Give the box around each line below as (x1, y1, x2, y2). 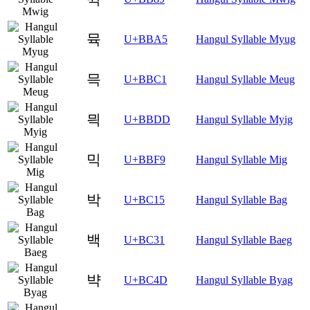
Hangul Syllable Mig (196, 153, 287, 165)
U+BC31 (124, 233, 165, 246)
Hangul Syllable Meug (196, 73, 295, 85)
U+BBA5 (124, 33, 167, 45)
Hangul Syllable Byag (196, 273, 293, 286)
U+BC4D (124, 273, 167, 286)
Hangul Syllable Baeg (196, 233, 292, 246)
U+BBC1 (124, 73, 167, 85)
